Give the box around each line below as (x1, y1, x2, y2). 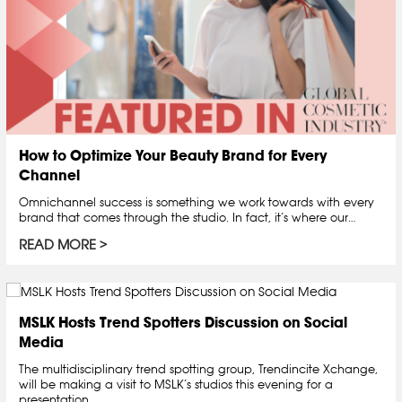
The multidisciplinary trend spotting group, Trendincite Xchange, (19, 362, 378, 377)
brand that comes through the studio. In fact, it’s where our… (19, 210, 355, 225)
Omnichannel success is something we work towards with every (19, 195, 374, 210)
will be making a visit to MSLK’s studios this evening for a (19, 377, 333, 392)
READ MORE (19, 236, 96, 254)
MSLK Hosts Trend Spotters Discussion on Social (19, 313, 347, 332)
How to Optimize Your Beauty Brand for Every (19, 146, 327, 165)
